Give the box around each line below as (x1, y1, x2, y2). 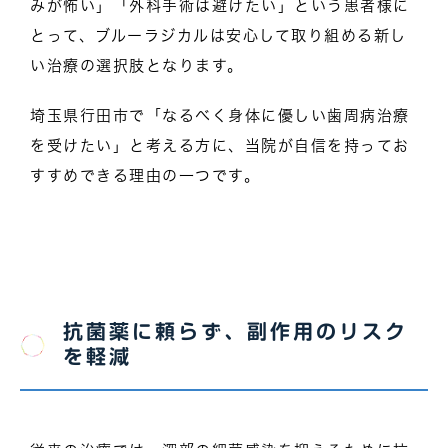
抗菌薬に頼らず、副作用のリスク (63, 320, 408, 341)
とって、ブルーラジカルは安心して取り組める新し (30, 27, 407, 43)
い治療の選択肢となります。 (30, 57, 244, 73)
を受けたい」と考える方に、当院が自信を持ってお (30, 137, 410, 153)
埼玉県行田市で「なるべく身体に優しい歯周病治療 (30, 107, 410, 123)
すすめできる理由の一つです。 (30, 167, 260, 183)
